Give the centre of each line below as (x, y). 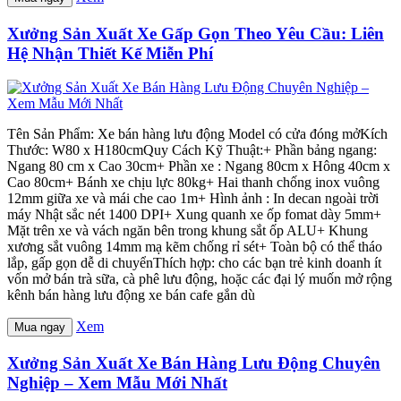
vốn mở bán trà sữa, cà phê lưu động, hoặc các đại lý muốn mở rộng (200, 279)
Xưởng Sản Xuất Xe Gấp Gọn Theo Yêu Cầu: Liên (196, 33)
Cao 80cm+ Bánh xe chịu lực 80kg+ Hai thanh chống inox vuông (193, 183)
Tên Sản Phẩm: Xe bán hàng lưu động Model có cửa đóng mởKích (197, 134)
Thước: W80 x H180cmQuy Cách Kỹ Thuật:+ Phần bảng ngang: (192, 150)
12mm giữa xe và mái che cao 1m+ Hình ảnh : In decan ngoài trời (193, 199)
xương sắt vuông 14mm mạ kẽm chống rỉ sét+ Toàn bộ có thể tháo (195, 247)
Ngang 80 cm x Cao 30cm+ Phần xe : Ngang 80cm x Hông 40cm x (199, 166)
